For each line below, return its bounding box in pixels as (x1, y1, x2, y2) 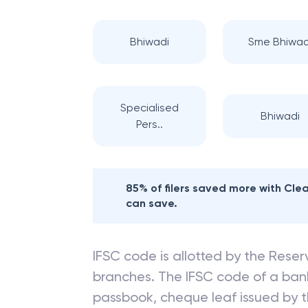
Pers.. (136, 118, 164, 131)
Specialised (120, 101, 179, 114)
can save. (126, 197, 177, 210)
